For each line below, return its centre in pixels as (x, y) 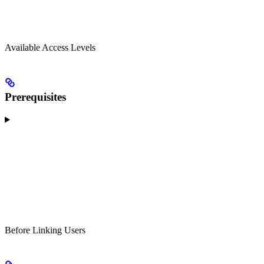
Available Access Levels (50, 48)
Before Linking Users (45, 230)
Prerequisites (35, 97)
